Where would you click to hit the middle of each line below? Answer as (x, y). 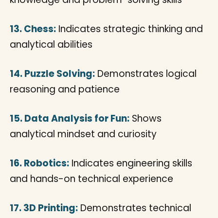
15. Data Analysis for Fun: (70, 118)
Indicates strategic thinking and (129, 29)
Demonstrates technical (135, 208)
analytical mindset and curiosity (83, 134)
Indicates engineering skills (131, 163)
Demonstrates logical (146, 74)
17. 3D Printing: (44, 208)
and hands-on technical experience (91, 179)
